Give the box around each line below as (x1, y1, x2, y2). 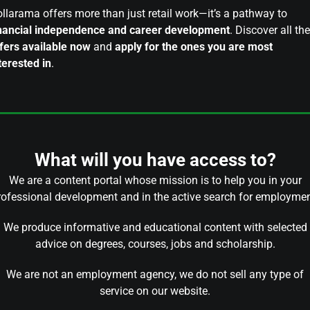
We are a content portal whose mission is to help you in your (8, 174, 302, 187)
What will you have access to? (34, 149, 276, 170)
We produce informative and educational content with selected (3, 221, 307, 234)
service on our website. (100, 284, 210, 298)
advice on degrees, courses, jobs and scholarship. (35, 237, 275, 250)
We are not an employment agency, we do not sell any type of (6, 268, 304, 281)
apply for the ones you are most (115, 40, 273, 53)
